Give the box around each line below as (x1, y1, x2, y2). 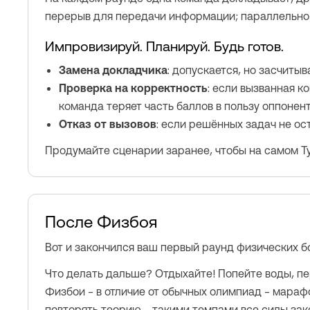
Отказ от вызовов (59, 117, 156, 131)
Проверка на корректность (59, 81, 208, 95)
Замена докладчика (59, 63, 167, 77)
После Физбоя (45, 211, 157, 232)
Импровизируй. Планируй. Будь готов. (45, 37, 284, 55)
